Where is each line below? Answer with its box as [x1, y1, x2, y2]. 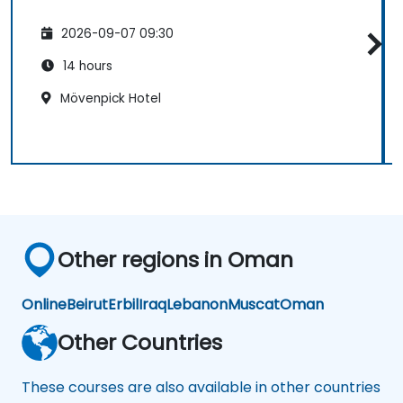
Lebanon [166, 293, 228, 315]
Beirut [67, 293, 108, 315]
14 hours [59, 58, 112, 76]
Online [22, 293, 67, 315]
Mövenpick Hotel [57, 90, 161, 108]
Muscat [228, 293, 280, 315]
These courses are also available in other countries [22, 376, 381, 398]
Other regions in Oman [58, 244, 293, 274]
